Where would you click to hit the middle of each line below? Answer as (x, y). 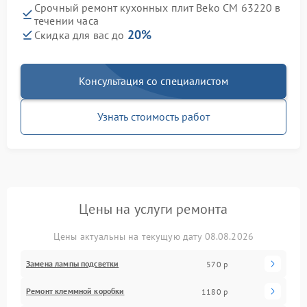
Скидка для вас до (81, 35)
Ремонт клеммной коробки (75, 291)
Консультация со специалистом (153, 81)
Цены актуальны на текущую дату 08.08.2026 (153, 237)
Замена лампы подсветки (73, 264)
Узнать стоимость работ (153, 117)
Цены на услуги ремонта (153, 209)
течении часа (66, 21)
